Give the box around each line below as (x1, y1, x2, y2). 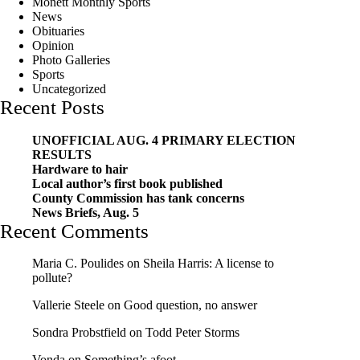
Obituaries (32, 24, 84, 39)
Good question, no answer (124, 298, 257, 313)
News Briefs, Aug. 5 (32, 205, 139, 219)
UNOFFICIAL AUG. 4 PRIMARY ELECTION (32, 133, 296, 147)
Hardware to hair (32, 162, 128, 176)
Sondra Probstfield (32, 325, 126, 340)
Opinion (32, 39, 74, 53)
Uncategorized (32, 82, 106, 96)
